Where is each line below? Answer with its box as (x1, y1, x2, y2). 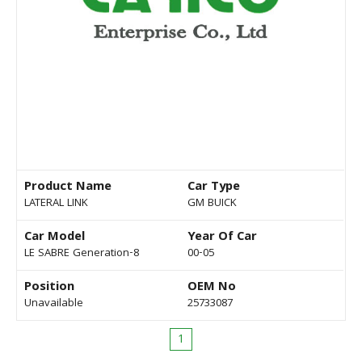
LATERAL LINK (24, 195, 88, 213)
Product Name (24, 177, 112, 199)
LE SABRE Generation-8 (24, 245, 139, 263)
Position (24, 277, 74, 299)
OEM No (187, 277, 236, 299)
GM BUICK (187, 195, 237, 213)
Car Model (24, 227, 85, 249)
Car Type (187, 177, 240, 199)
